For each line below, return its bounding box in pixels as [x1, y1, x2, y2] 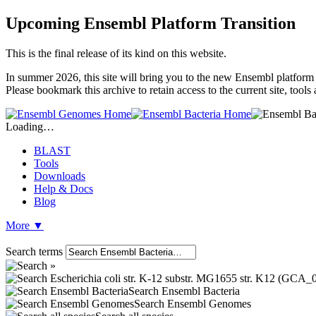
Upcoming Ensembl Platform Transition [6, 13, 296, 32]
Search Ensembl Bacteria [128, 284, 240, 297]
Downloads [34, 169, 85, 182]
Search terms [6, 245, 63, 257]
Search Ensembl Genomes [134, 297, 251, 310]
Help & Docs [34, 182, 93, 195]
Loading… [6, 120, 54, 133]
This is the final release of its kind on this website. [6, 47, 226, 59]
